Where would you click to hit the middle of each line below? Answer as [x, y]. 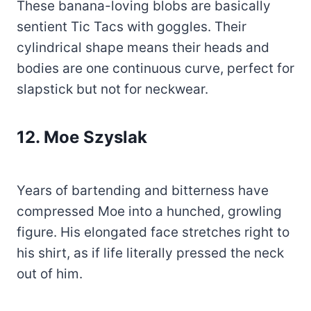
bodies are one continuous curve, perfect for [155, 69]
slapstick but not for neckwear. [112, 90]
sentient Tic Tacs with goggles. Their [132, 27]
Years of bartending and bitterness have [143, 191]
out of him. [50, 274]
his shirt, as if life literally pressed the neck [150, 253]
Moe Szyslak [95, 137]
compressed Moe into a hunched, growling [149, 212]
